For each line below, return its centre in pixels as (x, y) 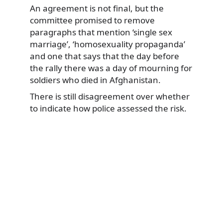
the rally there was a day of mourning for (111, 68)
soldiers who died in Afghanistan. (95, 80)
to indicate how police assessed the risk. (108, 109)
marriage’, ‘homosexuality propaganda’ (108, 44)
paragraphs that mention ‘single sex (101, 32)
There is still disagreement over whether (110, 97)
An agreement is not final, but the (97, 8)
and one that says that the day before (105, 56)
